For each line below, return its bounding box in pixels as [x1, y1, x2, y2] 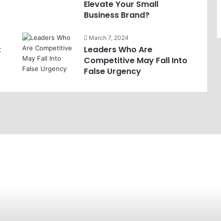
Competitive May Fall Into [83, 55, 187, 66]
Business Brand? [83, 9, 149, 21]
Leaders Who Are [83, 44, 152, 55]
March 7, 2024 [88, 34, 129, 41]
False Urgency [83, 66, 141, 77]
